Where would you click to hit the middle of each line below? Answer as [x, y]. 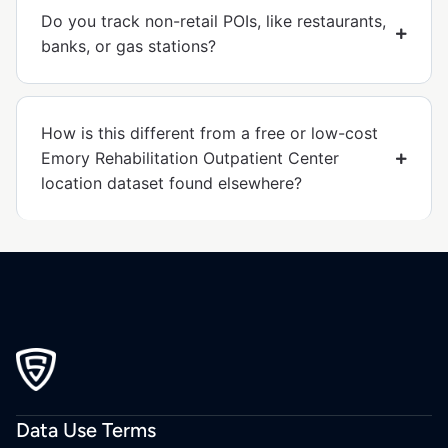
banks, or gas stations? [128, 46]
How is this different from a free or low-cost [209, 133]
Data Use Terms [86, 429]
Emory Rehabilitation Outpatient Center [190, 158]
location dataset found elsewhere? [171, 183]
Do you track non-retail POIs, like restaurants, [213, 21]
